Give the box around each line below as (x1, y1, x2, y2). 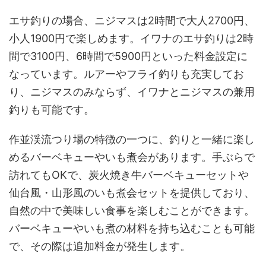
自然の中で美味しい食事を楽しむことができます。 (9, 204, 255, 217)
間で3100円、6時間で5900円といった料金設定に (9, 50, 248, 62)
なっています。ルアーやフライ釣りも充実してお (9, 68, 244, 80)
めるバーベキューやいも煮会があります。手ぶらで (9, 151, 255, 163)
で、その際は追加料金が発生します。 (9, 240, 191, 252)
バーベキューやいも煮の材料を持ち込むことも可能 (9, 222, 255, 235)
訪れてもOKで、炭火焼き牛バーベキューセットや (9, 169, 249, 181)
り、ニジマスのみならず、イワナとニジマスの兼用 (9, 85, 255, 98)
